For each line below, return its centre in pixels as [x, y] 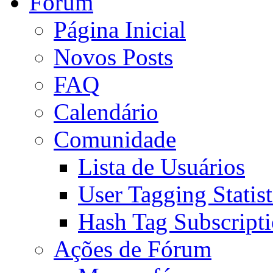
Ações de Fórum [133, 249]
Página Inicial [120, 30]
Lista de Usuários [161, 167]
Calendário [106, 112]
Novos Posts [113, 57]
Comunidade [115, 139]
